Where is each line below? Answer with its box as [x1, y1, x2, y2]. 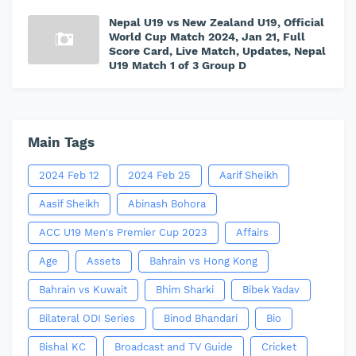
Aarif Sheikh [219, 169, 278, 181]
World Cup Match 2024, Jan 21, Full [109, 30, 305, 43]
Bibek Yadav [242, 284, 300, 296]
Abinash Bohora [128, 198, 206, 210]
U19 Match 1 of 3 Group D [109, 59, 246, 72]
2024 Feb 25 [128, 169, 191, 181]
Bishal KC [39, 341, 86, 353]
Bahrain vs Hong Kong [149, 255, 257, 267]
